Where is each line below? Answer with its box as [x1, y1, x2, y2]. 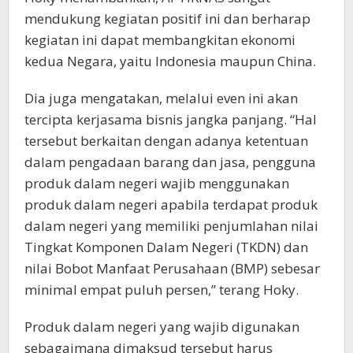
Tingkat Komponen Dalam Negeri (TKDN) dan [24, 237, 308, 256]
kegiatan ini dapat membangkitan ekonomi [24, 30, 295, 49]
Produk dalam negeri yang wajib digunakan [24, 317, 299, 336]
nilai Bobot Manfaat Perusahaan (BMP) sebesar [24, 258, 320, 277]
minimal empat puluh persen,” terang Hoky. [24, 280, 299, 299]
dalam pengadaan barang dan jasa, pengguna [24, 152, 316, 171]
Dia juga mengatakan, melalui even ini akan [24, 88, 298, 107]
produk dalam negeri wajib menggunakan [24, 173, 289, 192]
